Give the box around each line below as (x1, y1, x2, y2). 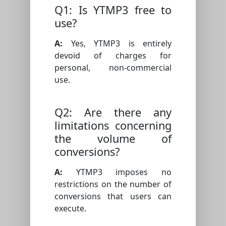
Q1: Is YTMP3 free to (54, 3, 172, 18)
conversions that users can (54, 191, 172, 202)
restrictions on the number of (54, 179, 172, 190)
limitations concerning (54, 118, 172, 133)
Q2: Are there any (54, 105, 172, 120)
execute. (54, 203, 86, 214)
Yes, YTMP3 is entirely (63, 38, 172, 49)
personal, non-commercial (54, 62, 172, 74)
